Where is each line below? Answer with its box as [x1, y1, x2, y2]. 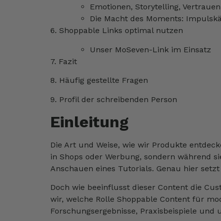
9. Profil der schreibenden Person [50, 94, 177, 104]
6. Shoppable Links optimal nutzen [50, 26, 183, 36]
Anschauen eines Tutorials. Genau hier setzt [50, 163, 220, 173]
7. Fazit [50, 56, 77, 66]
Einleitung [50, 112, 129, 131]
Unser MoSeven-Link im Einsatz [90, 44, 211, 54]
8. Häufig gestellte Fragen [50, 75, 148, 85]
